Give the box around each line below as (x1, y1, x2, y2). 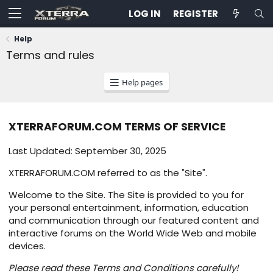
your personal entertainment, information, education (9, 201, 249, 214)
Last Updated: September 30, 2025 (9, 144, 166, 158)
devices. (9, 239, 46, 253)
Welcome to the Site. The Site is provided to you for (9, 188, 244, 202)
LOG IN (129, 7, 161, 20)
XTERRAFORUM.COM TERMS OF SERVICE (9, 119, 225, 134)
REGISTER (173, 7, 218, 20)
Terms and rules (6, 48, 94, 63)
